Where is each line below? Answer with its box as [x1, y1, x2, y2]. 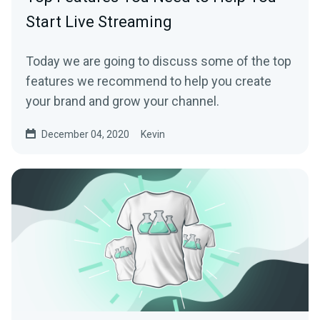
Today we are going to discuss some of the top [26, 54, 291, 69]
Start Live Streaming [26, 13, 172, 31]
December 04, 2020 [41, 129, 129, 140]
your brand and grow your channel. [26, 94, 219, 109]
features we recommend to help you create [26, 74, 271, 89]
